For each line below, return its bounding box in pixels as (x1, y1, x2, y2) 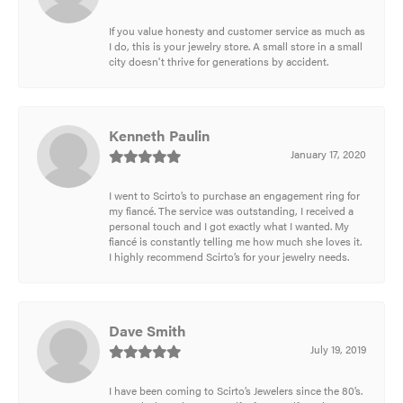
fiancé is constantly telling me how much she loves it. (109, 233, 362, 248)
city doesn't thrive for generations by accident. (109, 53, 328, 68)
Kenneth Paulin (109, 124, 210, 146)
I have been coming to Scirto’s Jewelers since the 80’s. (109, 382, 363, 398)
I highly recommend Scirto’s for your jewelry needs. (109, 248, 349, 264)
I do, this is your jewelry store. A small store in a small (109, 38, 363, 53)
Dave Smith (109, 319, 186, 341)
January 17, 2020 (291, 146, 366, 161)
